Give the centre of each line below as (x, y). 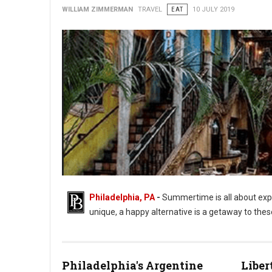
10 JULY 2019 (213, 9)
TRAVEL (150, 9)
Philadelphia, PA (122, 197)
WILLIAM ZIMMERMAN (97, 9)
